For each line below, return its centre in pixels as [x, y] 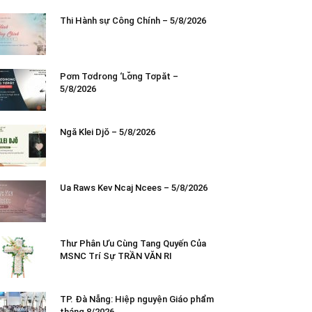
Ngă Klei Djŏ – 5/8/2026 [108, 132]
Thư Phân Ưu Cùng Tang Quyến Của [133, 243]
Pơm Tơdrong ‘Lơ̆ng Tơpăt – [119, 76]
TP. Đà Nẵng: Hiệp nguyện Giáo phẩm [137, 299]
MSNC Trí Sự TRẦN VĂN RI [116, 256]
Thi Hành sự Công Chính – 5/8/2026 [133, 20]
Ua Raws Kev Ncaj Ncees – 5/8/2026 [134, 187]
